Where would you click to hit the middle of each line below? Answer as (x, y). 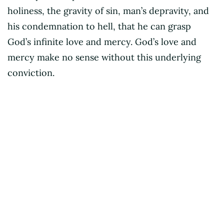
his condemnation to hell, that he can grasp (99, 26)
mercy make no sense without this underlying (104, 57)
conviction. (32, 73)
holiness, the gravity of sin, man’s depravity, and (108, 11)
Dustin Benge (43, 182)
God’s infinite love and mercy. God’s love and (102, 42)
